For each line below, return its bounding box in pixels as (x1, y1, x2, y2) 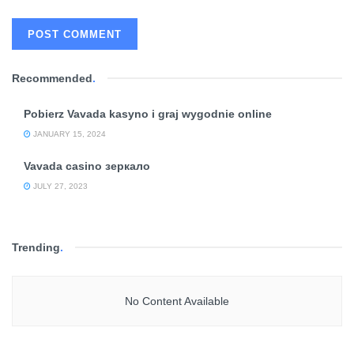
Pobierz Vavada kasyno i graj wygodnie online (24, 107, 272, 121)
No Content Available (125, 295, 229, 308)
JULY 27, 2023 (31, 182, 88, 191)
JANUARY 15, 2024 (31, 130, 106, 139)
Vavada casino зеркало (24, 160, 150, 173)
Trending (12, 241, 60, 254)
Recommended (12, 72, 92, 85)
